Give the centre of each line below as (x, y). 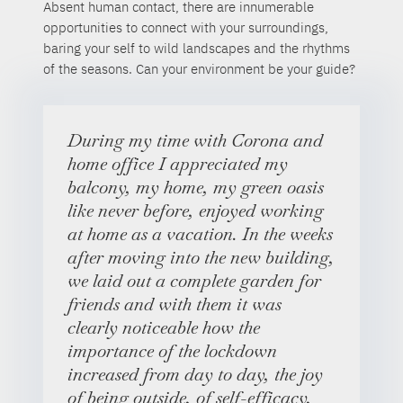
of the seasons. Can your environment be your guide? (200, 69)
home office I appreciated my (177, 164)
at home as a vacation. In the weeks (200, 234)
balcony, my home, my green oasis (195, 188)
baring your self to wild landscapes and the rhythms (197, 48)
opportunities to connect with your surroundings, (186, 27)
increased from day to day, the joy (195, 375)
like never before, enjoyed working (195, 211)
